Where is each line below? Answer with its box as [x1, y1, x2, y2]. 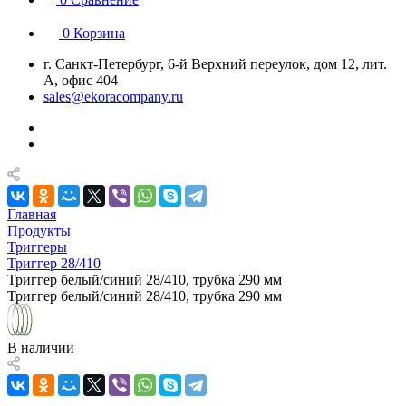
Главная [7, 207, 56, 222]
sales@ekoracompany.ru [43, 89, 183, 104]
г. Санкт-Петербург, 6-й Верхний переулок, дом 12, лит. [43, 56, 387, 72]
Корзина [73, 25, 125, 41]
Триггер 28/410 [7, 256, 101, 271]
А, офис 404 [43, 72, 118, 88]
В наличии [7, 340, 74, 355]
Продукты [7, 223, 71, 238]
